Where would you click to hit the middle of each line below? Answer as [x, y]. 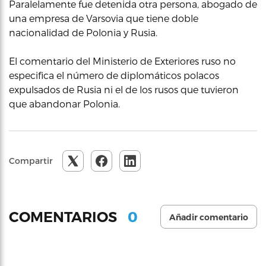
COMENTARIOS [65, 217]
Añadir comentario [209, 217]
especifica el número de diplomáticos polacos [114, 75]
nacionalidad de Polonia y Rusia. [83, 32]
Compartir [31, 161]
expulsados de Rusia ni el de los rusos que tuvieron [124, 89]
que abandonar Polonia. [64, 104]
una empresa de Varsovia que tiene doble [104, 18]
